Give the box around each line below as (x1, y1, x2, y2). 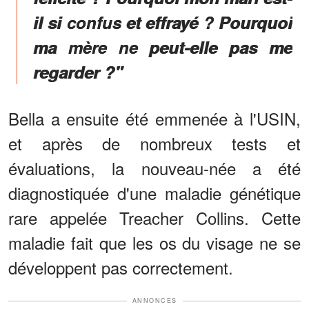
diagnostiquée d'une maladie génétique (8, 181, 301, 206)
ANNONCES (132, 296, 177, 306)
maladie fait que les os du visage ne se (8, 230, 301, 255)
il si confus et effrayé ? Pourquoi (33, 10, 292, 34)
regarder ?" (33, 60, 122, 84)
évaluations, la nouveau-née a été (8, 156, 301, 181)
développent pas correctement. (8, 255, 233, 280)
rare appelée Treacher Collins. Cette (8, 206, 301, 230)
